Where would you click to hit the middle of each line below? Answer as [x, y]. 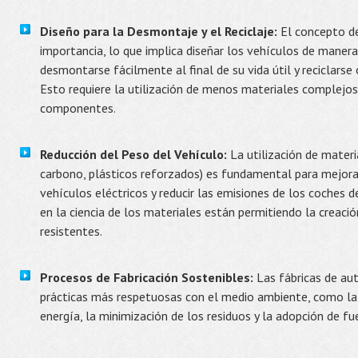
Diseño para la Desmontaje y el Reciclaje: [159, 31]
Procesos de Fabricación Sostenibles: [147, 277]
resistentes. [71, 231]
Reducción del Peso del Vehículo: [133, 154]
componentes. [78, 108]
